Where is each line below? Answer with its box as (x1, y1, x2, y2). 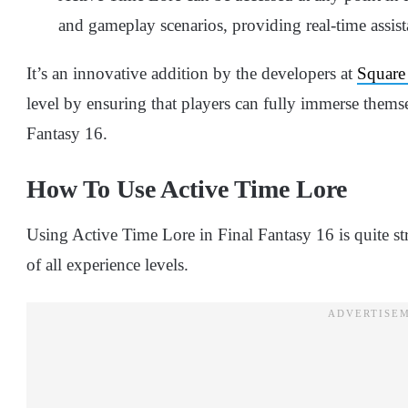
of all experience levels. (26, 255, 189, 275)
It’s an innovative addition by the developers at (26, 64, 357, 84)
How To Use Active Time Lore (26, 175, 347, 204)
